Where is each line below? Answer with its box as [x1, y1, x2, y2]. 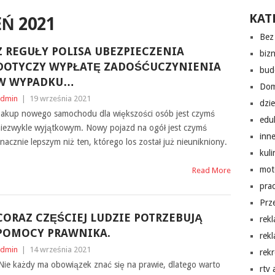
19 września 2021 [29, 94, 91, 103]
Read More [192, 166, 231, 175]
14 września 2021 [29, 245, 91, 254]
